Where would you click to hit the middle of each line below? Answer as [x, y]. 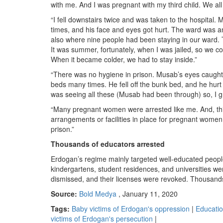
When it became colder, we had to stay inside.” [124, 59]
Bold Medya [98, 194]
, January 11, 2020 [147, 194]
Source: [65, 194]
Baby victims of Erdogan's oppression [131, 209]
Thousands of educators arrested [108, 144]
